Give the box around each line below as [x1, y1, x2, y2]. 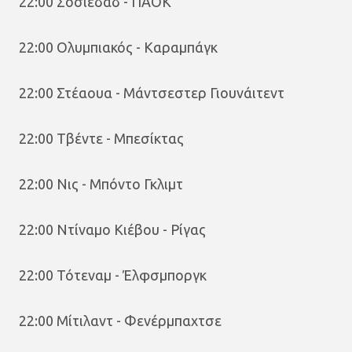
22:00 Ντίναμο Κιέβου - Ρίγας [19, 222, 206, 238]
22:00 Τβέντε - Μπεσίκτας [19, 130, 184, 147]
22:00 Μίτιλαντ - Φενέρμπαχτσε [19, 313, 222, 329]
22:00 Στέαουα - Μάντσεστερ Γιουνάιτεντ [19, 85, 284, 101]
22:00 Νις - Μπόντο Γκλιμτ [19, 176, 183, 192]
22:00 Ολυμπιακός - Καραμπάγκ [19, 39, 218, 56]
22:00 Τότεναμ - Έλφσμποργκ [19, 267, 207, 284]
